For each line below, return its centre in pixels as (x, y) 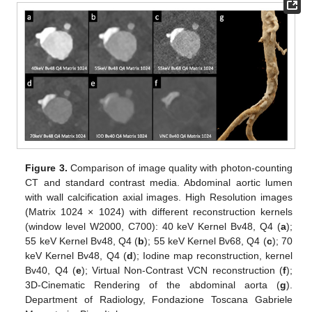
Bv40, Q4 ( (50, 271)
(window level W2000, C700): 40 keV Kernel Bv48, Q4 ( (153, 227)
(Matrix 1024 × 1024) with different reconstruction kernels (159, 212)
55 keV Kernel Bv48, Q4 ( (82, 241)
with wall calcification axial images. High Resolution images (159, 197)
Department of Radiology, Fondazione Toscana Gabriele (159, 300)
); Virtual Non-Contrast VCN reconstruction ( (182, 271)
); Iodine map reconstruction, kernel (212, 256)
